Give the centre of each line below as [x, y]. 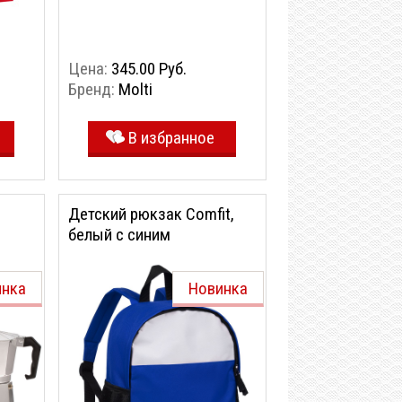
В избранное [171, 138]
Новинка [218, 288]
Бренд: [93, 89]
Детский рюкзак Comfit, [151, 214]
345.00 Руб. [149, 69]
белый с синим [119, 235]
